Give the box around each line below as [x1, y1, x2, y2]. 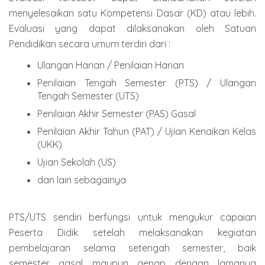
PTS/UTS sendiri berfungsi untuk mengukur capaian [9, 211, 256, 224]
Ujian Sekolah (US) [37, 156, 116, 169]
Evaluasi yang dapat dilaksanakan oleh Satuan [9, 22, 256, 34]
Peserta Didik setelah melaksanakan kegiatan [9, 227, 256, 239]
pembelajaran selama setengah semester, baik [9, 242, 256, 254]
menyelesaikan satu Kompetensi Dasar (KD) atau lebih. [9, 7, 256, 19]
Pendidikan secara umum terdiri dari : [9, 37, 170, 50]
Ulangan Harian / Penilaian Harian [37, 59, 184, 72]
